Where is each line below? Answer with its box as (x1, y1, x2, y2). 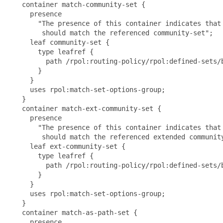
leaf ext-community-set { (10, 142, 125, 150)
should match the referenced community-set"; (10, 28, 213, 37)
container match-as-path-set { (10, 208, 137, 217)
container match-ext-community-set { (10, 104, 161, 112)
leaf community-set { (10, 38, 110, 46)
